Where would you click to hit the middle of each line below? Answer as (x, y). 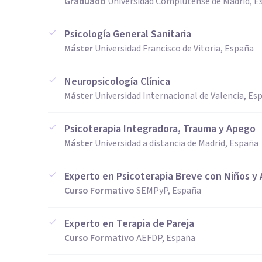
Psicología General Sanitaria (128, 34)
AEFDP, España (166, 238)
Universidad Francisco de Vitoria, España (174, 49)
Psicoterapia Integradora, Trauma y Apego (160, 129)
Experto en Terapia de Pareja (129, 224)
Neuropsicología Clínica (117, 82)
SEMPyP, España (169, 191)
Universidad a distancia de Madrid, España (177, 143)
